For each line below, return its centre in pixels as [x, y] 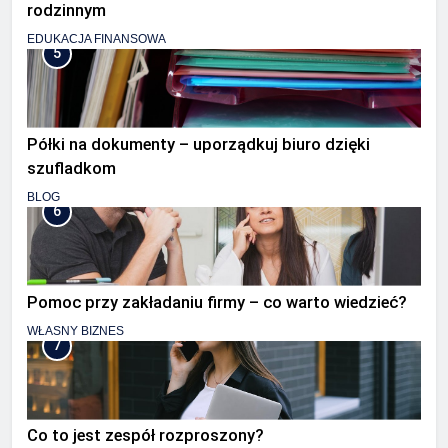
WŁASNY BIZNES [75, 330]
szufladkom [71, 168]
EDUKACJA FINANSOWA [96, 39]
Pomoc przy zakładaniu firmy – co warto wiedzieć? [217, 302]
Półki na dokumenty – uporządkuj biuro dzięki [198, 144]
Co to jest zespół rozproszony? [145, 436]
